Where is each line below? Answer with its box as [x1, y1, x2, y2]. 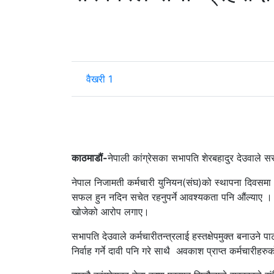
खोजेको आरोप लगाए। [72, 205, 149, 218]
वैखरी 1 [86, 72, 113, 85]
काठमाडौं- [72, 151, 108, 164]
